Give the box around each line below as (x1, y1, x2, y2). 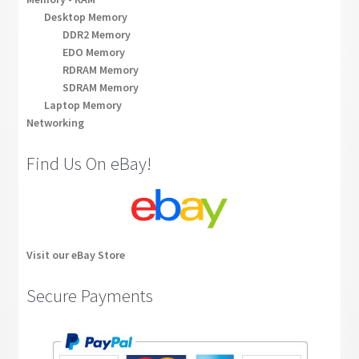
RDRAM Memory (62, 62, 139, 77)
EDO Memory (62, 44, 125, 59)
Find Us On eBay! (26, 152, 151, 175)
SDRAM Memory (62, 79, 139, 95)
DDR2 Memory (62, 26, 131, 42)
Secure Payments (26, 284, 153, 308)
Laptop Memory (44, 97, 123, 112)
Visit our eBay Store (26, 247, 125, 262)
